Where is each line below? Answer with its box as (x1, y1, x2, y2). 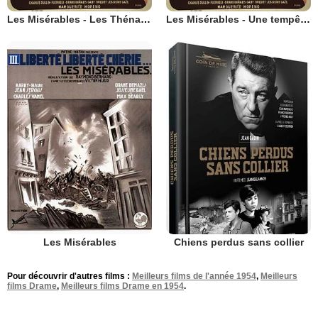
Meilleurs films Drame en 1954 (61, 280, 184, 291)
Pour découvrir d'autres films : (7, 270, 132, 281)
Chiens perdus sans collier (173, 236, 304, 248)
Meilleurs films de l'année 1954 (132, 270, 256, 281)
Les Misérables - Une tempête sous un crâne (300, 13, 310, 25)
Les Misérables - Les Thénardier (141, 13, 150, 25)
